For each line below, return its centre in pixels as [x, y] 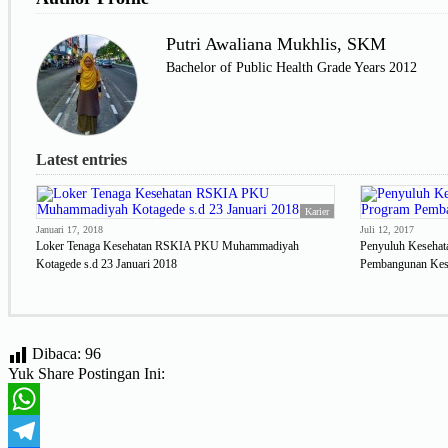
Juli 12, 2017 [387, 229]
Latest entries [81, 159]
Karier [316, 211]
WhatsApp [42, 430]
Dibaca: [56, 353]
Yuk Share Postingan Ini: [86, 373]
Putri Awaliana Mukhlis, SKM [276, 43]
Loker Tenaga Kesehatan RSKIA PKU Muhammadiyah [167, 245]
